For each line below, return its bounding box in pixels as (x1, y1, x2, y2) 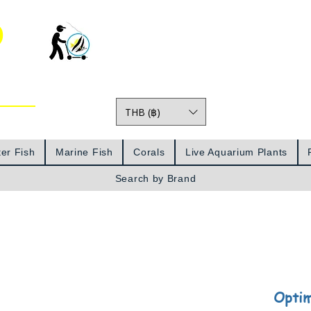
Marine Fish (55, 146, 113, 158)
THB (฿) (125, 105, 160, 119)
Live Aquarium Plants (185, 146, 287, 158)
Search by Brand (115, 173, 196, 184)
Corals (133, 146, 165, 158)
